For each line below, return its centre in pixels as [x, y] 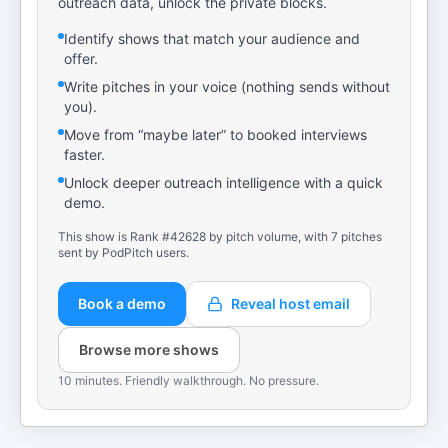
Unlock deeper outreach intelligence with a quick [223, 182]
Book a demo [122, 303]
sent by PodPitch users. [123, 252]
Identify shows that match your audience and [212, 38]
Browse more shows [149, 349]
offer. [81, 58]
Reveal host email [290, 303]
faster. [84, 154]
